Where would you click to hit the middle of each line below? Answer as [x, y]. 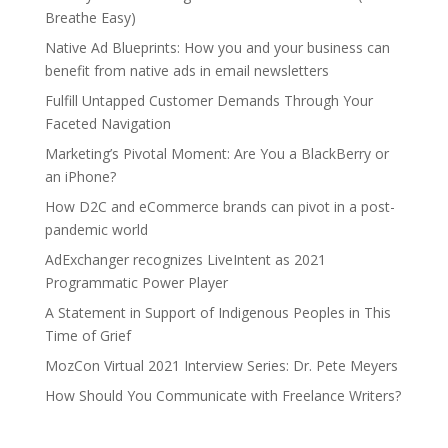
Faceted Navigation [107, 124]
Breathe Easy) [90, 18]
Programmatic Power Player [136, 283]
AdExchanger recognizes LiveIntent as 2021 [185, 260]
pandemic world [96, 230]
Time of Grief [87, 336]
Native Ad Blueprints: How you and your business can [217, 48]
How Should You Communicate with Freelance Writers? [222, 396]
